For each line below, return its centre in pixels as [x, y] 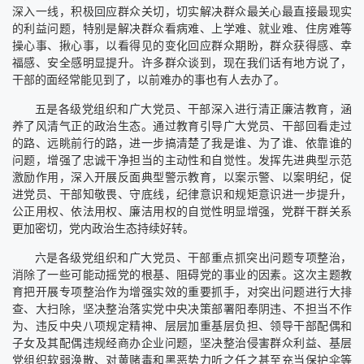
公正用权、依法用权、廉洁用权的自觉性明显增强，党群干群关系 [182, 211]
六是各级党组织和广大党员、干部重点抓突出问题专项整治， [193, 257]
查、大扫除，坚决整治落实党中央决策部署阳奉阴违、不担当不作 [182, 308]
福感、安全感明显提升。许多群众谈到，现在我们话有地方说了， [182, 62]
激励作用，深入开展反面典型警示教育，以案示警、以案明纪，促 [182, 177]
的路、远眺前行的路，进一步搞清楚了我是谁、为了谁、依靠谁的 [182, 143]
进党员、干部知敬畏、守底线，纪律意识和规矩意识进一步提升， [182, 194]
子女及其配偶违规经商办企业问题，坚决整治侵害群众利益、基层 [182, 342]
